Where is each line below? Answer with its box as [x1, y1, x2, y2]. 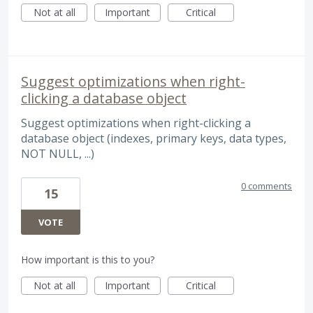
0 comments [241, 179, 292, 192]
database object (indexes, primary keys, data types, [21, 131, 286, 147]
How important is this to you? [21, 252, 154, 266]
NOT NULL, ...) [21, 146, 94, 162]
